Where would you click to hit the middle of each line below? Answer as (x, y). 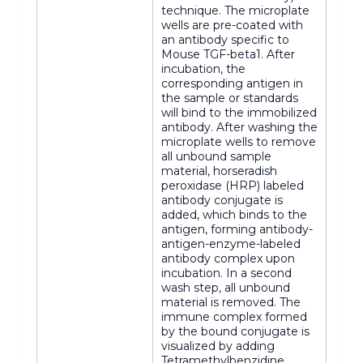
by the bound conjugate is (235, 331)
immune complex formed (234, 317)
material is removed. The (231, 302)
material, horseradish (219, 171)
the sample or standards (230, 98)
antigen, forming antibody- (237, 229)
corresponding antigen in (232, 83)
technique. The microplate (235, 11)
